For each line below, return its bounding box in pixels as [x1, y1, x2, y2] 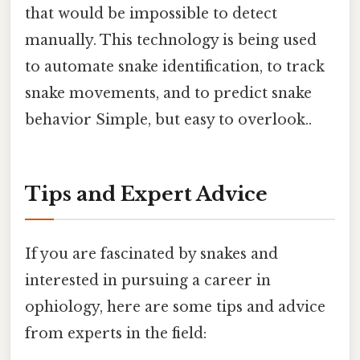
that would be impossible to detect [25, 4, 277, 22]
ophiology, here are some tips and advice [25, 297, 325, 316]
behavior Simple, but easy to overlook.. [25, 110, 312, 129]
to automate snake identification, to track [25, 57, 325, 76]
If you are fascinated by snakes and [25, 244, 278, 263]
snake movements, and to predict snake [25, 84, 312, 102]
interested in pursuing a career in [25, 271, 271, 289]
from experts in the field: [25, 324, 207, 342]
